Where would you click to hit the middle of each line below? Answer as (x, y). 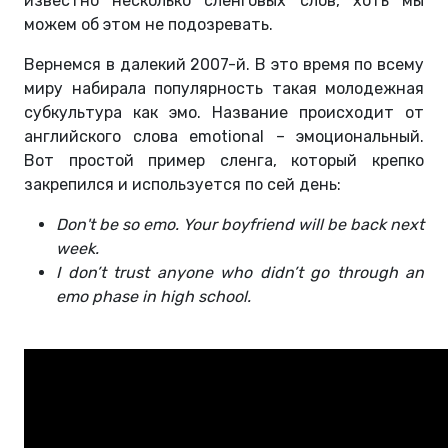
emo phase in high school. (153, 297)
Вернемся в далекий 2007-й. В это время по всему (224, 65)
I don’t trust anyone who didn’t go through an (240, 273)
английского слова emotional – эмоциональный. (224, 137)
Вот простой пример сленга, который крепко (224, 161)
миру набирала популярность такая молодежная (224, 89)
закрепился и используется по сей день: (182, 185)
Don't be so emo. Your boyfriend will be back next (240, 225)
